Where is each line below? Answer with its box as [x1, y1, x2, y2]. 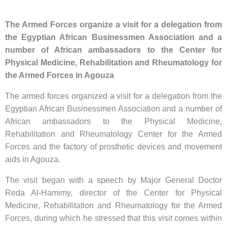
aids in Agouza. [5, 155, 60, 164]
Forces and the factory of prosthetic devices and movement [5, 142, 222, 152]
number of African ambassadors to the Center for [5, 46, 222, 55]
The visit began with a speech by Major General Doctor [5, 176, 222, 185]
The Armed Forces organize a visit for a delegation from [5, 20, 222, 29]
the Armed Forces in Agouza [5, 71, 114, 80]
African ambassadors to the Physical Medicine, [5, 117, 222, 126]
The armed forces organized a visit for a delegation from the [5, 92, 222, 101]
